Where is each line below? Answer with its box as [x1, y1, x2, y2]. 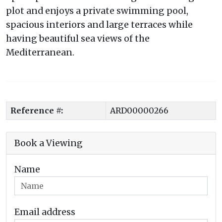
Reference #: [10, 105, 63, 115]
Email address [14, 206, 75, 218]
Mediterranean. [6, 47, 74, 58]
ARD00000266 [110, 105, 168, 115]
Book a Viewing [14, 137, 83, 149]
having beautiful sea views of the [6, 33, 150, 44]
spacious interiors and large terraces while [6, 19, 193, 30]
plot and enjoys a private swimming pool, [6, 5, 188, 16]
